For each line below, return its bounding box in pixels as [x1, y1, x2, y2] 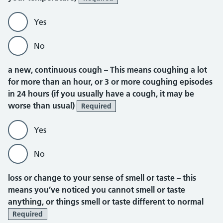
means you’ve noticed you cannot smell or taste [8, 185, 185, 195]
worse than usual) [8, 101, 75, 111]
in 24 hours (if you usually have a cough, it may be [8, 89, 194, 99]
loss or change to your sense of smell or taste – [8, 173, 183, 183]
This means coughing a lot [110, 65, 207, 75]
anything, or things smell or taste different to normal [8, 197, 204, 207]
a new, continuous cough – [8, 65, 110, 75]
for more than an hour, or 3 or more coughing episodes [8, 77, 213, 87]
